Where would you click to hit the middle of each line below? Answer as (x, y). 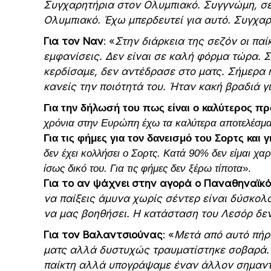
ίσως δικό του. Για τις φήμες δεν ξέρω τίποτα (143, 169)
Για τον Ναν (73, 41)
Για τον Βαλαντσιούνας (103, 235)
